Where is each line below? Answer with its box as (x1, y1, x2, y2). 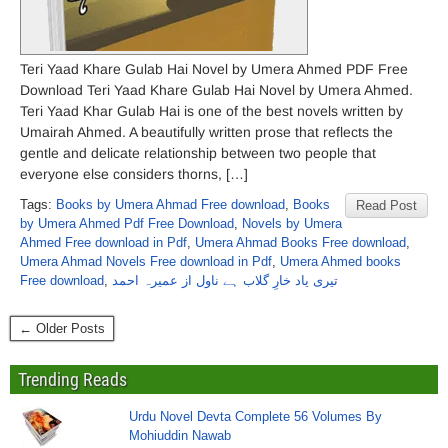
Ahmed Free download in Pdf (20, 235, 187, 250)
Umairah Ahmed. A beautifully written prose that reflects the (20, 124, 393, 140)
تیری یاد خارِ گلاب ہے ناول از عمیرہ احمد (112, 273, 338, 288)
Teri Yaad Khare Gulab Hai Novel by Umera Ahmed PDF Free (20, 61, 408, 77)
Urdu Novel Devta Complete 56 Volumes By (129, 409, 383, 424)
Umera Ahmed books (280, 254, 401, 269)
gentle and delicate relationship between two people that (20, 145, 376, 161)
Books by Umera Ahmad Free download (56, 197, 285, 212)
